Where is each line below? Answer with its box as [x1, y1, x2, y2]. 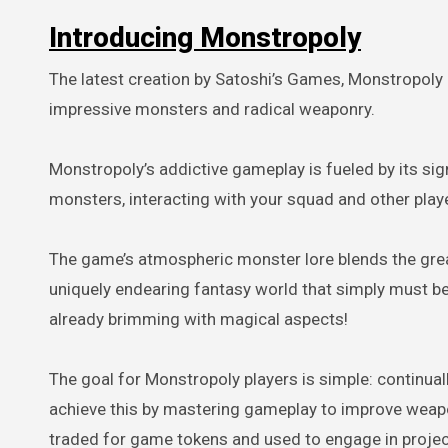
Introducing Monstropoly [49, 20, 361, 54]
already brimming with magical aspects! [49, 308, 348, 329]
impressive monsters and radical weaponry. [49, 98, 375, 119]
